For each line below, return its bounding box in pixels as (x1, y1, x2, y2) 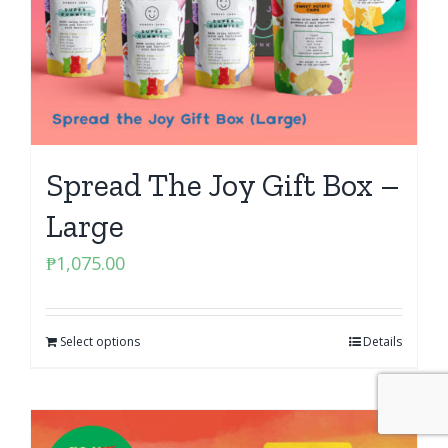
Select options (60, 332, 140, 350)
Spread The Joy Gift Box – (46, 165, 400, 204)
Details (363, 332, 402, 350)
